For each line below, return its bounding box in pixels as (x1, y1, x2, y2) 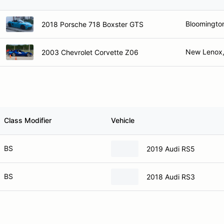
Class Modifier (4, 116, 51, 124)
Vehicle (111, 116, 134, 124)
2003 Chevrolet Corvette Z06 (41, 47, 138, 56)
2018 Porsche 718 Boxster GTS (41, 19, 143, 28)
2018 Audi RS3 (146, 172, 195, 181)
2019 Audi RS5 (146, 144, 195, 153)
